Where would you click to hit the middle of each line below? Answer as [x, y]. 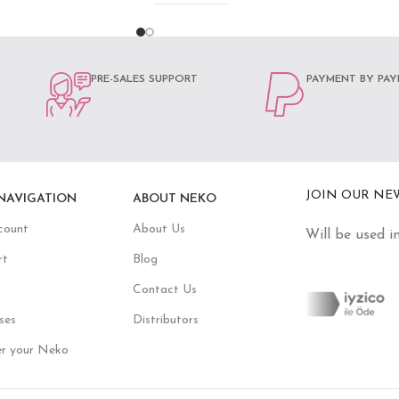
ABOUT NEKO [174, 199]
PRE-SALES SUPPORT [144, 80]
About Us [159, 230]
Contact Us [164, 290]
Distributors [165, 321]
